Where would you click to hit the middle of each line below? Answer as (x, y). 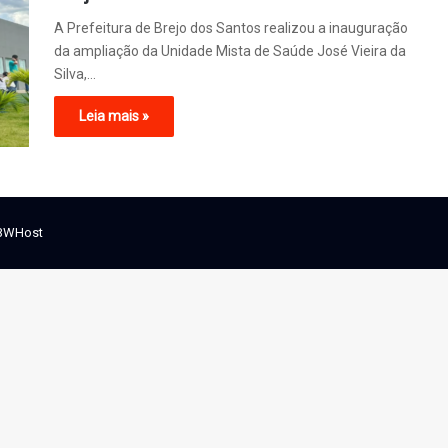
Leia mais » (114, 116)
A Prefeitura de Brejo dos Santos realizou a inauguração (231, 28)
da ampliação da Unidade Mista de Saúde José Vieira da (230, 51)
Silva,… (75, 74)
